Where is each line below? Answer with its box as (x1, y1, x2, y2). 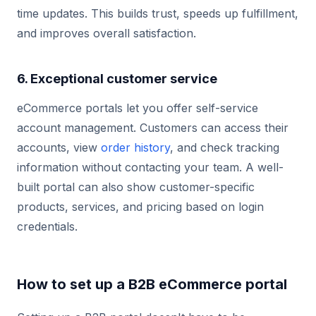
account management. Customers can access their (17, 121, 288, 135)
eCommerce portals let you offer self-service (17, 101, 258, 115)
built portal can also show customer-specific (17, 180, 255, 194)
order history (101, 140, 170, 154)
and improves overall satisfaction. (17, 26, 196, 40)
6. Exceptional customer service (17, 71, 217, 86)
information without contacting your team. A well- (17, 160, 284, 174)
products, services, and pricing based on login (17, 200, 264, 214)
